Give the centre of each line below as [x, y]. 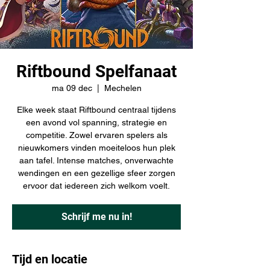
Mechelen [123, 88]
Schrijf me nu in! [96, 216]
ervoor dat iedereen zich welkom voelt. [96, 185]
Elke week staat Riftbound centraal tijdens [96, 109]
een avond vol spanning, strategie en [96, 122]
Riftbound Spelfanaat [96, 71]
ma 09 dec [72, 88]
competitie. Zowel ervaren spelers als [96, 135]
